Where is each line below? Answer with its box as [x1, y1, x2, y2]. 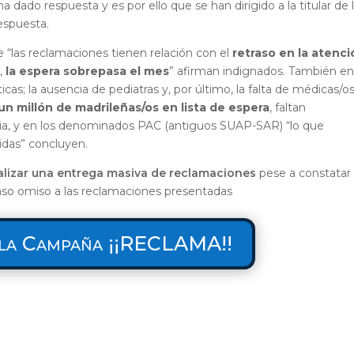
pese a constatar [256, 166, 352, 181]
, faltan [269, 100, 307, 115]
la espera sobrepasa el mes [6, 64, 170, 79]
